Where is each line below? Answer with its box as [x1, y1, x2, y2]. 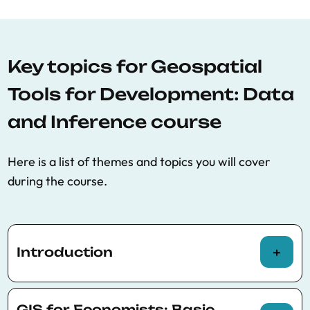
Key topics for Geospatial [8, 56, 262, 77]
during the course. [8, 173, 107, 189]
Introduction [17, 244, 113, 259]
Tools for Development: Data [8, 84, 294, 104]
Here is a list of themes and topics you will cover [8, 154, 271, 170]
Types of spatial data [33, 283, 147, 299]
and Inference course [8, 111, 221, 132]
